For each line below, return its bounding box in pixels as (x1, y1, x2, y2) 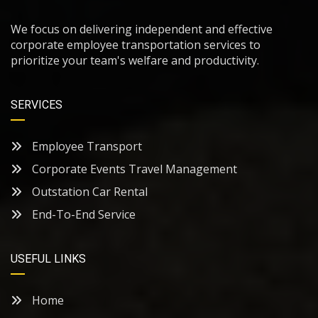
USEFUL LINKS (11, 251, 86, 265)
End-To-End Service (29, 206, 136, 222)
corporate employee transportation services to (11, 36, 261, 53)
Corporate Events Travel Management (29, 160, 237, 177)
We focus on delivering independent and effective (11, 21, 273, 37)
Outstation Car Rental (29, 183, 148, 199)
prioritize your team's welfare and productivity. (11, 52, 259, 68)
